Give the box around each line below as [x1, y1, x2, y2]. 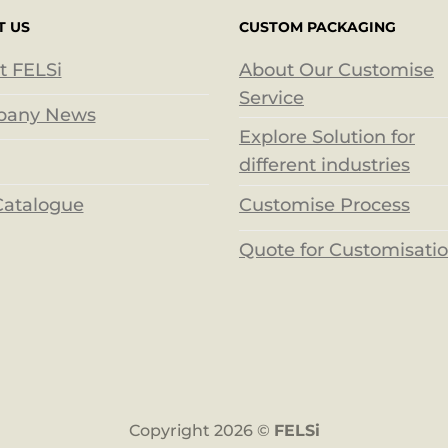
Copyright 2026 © [128, 420, 274, 441]
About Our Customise [238, 58, 434, 81]
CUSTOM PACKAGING [238, 18, 396, 37]
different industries [238, 154, 410, 177]
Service [238, 86, 304, 109]
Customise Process [238, 194, 410, 217]
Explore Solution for [238, 126, 415, 149]
